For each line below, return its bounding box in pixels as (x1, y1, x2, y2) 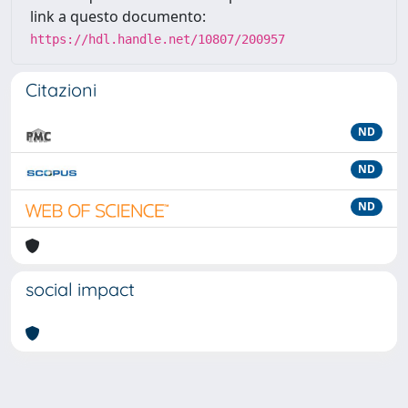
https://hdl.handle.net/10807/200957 (30, 32, 285, 46)
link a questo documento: (30, 6, 206, 26)
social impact (25, 278, 135, 301)
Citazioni (25, 78, 97, 101)
